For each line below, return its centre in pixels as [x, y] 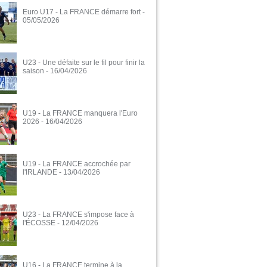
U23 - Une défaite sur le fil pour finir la [84, 63]
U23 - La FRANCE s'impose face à [78, 215]
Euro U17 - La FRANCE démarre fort [82, 12]
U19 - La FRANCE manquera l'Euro [80, 114]
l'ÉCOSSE [39, 223]
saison [33, 71]
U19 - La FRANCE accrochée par [77, 164]
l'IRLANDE [40, 173]
